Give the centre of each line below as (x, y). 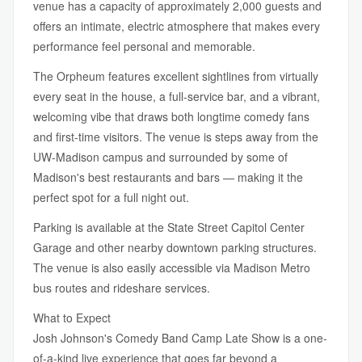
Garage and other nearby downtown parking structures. (175, 247)
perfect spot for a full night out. (111, 197)
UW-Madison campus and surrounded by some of (160, 157)
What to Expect (72, 318)
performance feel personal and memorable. (144, 46)
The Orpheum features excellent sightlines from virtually (176, 76)
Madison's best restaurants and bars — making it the (168, 177)
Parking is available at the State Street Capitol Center (169, 227)
